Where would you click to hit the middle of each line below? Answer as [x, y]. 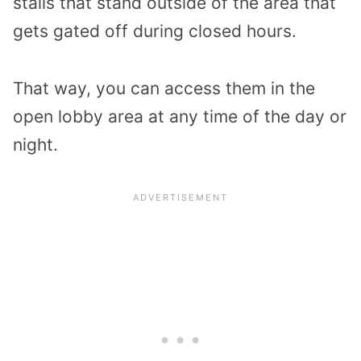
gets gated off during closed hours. [155, 31]
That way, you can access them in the [164, 89]
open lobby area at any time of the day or [180, 117]
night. [35, 145]
